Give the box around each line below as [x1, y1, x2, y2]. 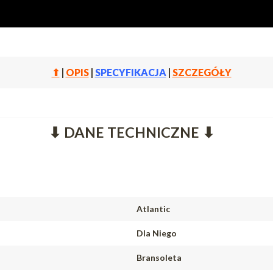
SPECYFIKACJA [94, 66, 166, 78]
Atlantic [136, 204, 170, 214]
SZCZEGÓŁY [172, 66, 232, 78]
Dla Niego [136, 228, 177, 238]
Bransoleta [136, 252, 182, 263]
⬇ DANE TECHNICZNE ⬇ [49, 124, 215, 141]
